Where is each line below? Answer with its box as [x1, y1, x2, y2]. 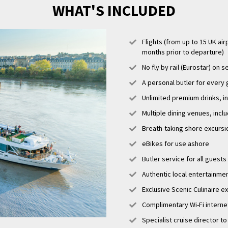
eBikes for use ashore [142, 138, 209, 148]
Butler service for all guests [142, 154, 226, 163]
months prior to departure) [142, 47, 224, 56]
